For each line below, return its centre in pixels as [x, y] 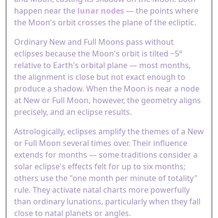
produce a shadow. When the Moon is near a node [107, 89]
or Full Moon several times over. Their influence [101, 143]
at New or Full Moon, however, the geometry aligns [108, 100]
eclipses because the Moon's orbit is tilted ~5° [98, 54]
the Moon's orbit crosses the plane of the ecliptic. [105, 22]
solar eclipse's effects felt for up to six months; [100, 166]
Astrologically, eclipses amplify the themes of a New [109, 131]
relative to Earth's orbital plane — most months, [102, 65]
